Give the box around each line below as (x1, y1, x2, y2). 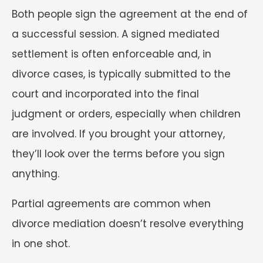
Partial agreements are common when (12, 197, 211, 211)
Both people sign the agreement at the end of (12, 7, 248, 22)
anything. (12, 167, 59, 181)
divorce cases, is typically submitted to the (12, 67, 231, 82)
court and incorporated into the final (12, 87, 199, 102)
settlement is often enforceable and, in (12, 47, 211, 62)
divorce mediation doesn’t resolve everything (12, 217, 244, 231)
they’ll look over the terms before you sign (12, 147, 225, 161)
